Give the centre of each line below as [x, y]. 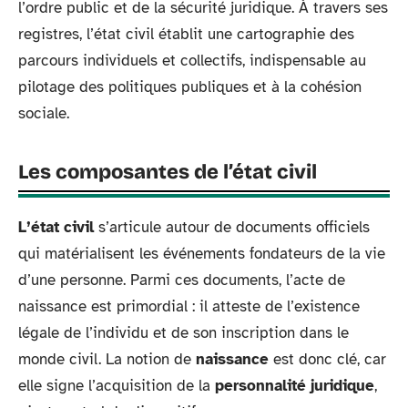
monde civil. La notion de [107, 359]
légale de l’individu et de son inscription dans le [184, 332]
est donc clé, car [327, 359]
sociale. [44, 113]
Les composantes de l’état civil [168, 172]
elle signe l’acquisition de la [117, 385]
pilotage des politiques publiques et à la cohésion [190, 87]
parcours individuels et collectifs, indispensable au [192, 60]
